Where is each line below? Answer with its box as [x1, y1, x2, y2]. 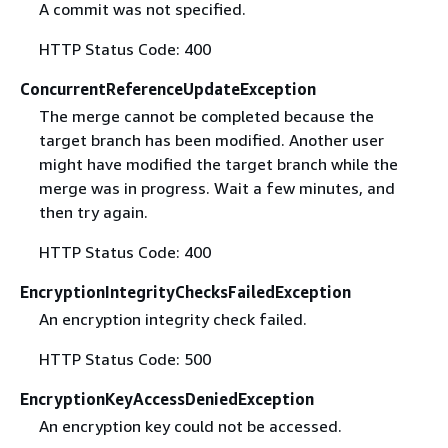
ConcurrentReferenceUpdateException [20, 78, 316, 99]
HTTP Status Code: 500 [38, 349, 211, 370]
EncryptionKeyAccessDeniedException [20, 389, 314, 410]
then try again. [38, 202, 148, 222]
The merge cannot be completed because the [38, 106, 374, 126]
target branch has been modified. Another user [38, 130, 384, 150]
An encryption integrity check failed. [38, 309, 307, 330]
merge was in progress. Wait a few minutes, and [38, 178, 395, 198]
